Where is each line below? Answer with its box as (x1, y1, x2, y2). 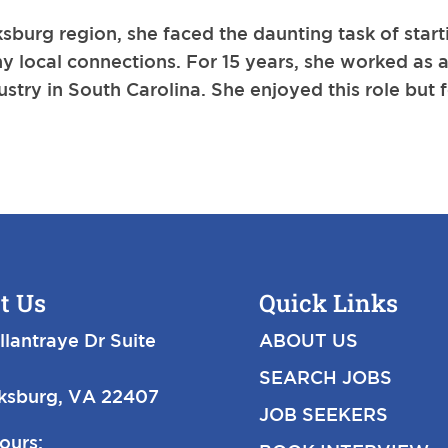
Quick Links (259, 287, 399, 320)
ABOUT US (259, 330, 359, 351)
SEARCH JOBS (259, 367, 393, 388)
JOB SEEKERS (259, 404, 389, 425)
